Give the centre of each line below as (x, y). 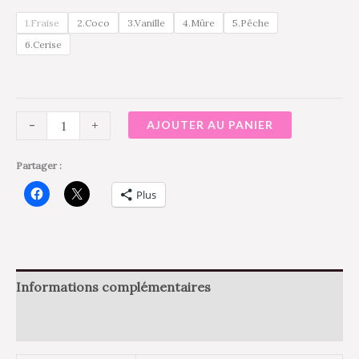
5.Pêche (251, 22)
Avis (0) (38, 323)
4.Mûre (199, 22)
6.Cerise (43, 44)
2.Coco (93, 22)
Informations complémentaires (113, 286)
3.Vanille (146, 22)
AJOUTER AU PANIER (210, 124)
